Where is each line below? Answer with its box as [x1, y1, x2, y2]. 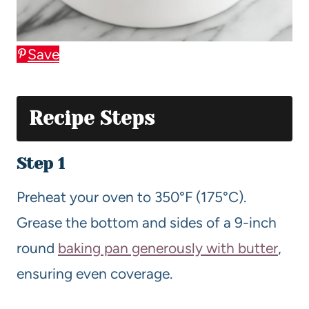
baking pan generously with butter [58, 239, 278, 257]
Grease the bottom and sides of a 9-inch [17, 213, 277, 231]
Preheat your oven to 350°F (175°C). [17, 188, 246, 206]
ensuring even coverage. [17, 264, 172, 282]
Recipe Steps [29, 106, 154, 130]
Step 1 [17, 153, 65, 173]
